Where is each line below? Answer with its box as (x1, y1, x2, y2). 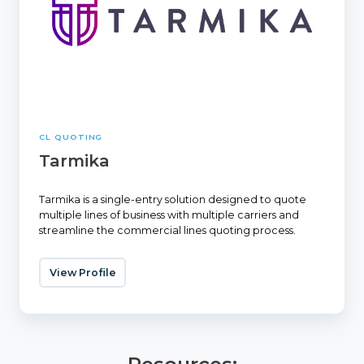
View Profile (49, 266, 116, 279)
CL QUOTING (39, 132, 103, 142)
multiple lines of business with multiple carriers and (39, 209, 299, 222)
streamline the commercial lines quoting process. (39, 224, 296, 237)
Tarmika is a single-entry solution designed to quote (39, 193, 306, 206)
